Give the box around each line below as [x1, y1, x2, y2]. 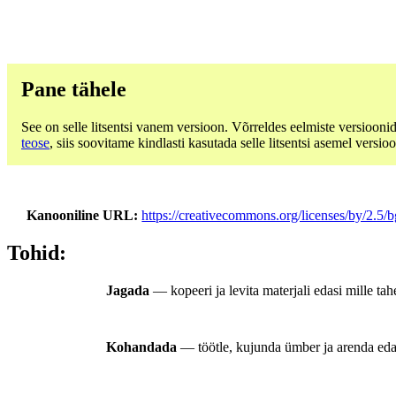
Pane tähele [21, 77, 126, 101]
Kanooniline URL [27, 207, 134, 223]
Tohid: [7, 241, 66, 265]
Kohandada [106, 339, 177, 355]
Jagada [106, 283, 149, 299]
